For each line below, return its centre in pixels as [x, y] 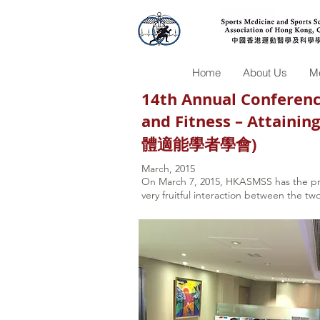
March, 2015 [168, 169]
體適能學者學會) [199, 144]
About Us [265, 72]
